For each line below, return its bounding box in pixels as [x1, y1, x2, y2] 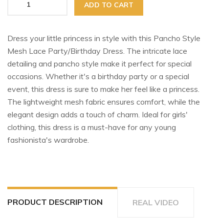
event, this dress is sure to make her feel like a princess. [7, 84, 199, 94]
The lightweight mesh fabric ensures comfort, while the [7, 96, 200, 107]
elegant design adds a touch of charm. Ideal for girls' [7, 109, 188, 119]
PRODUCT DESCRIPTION [7, 197, 103, 207]
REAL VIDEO [132, 197, 179, 207]
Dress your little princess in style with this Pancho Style [7, 33, 200, 43]
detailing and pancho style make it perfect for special [7, 58, 192, 68]
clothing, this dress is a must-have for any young [7, 122, 176, 132]
